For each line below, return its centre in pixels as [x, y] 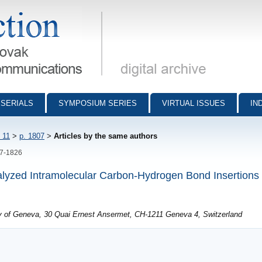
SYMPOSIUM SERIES [98, 103]
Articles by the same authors [106, 136]
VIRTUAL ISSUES [194, 103]
